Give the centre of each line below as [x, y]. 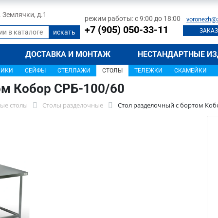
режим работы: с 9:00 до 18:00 [133, 18]
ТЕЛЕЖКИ [148, 71]
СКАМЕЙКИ [191, 71]
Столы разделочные [73, 105]
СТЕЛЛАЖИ [74, 71]
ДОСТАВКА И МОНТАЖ [68, 54]
